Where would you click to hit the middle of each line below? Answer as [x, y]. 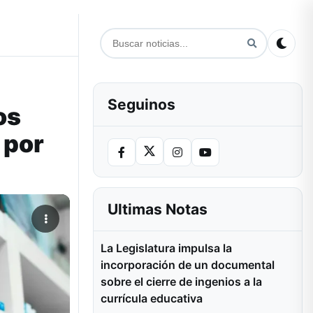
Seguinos [141, 104]
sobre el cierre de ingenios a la [181, 282]
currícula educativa [152, 298]
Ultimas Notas [158, 209]
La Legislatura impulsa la [166, 248]
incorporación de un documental [188, 265]
